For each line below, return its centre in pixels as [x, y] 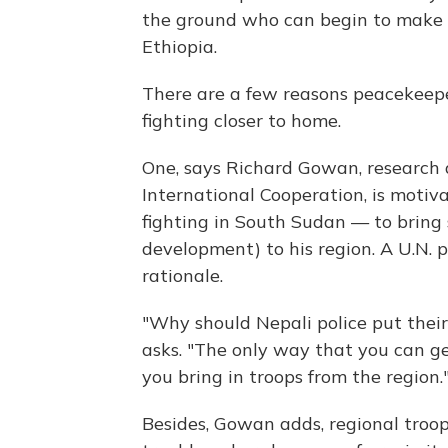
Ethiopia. [179, 47]
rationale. [182, 276]
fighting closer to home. [241, 121]
